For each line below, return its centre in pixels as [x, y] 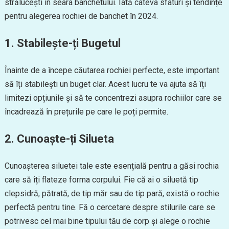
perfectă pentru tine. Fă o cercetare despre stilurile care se [110, 207]
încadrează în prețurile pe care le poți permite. [86, 112]
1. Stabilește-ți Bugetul [62, 43]
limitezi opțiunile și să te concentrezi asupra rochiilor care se [113, 98]
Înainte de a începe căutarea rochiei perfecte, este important [112, 70]
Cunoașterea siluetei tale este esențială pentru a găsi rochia [111, 166]
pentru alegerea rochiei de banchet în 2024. [81, 16]
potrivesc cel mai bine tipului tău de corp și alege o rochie [107, 221]
